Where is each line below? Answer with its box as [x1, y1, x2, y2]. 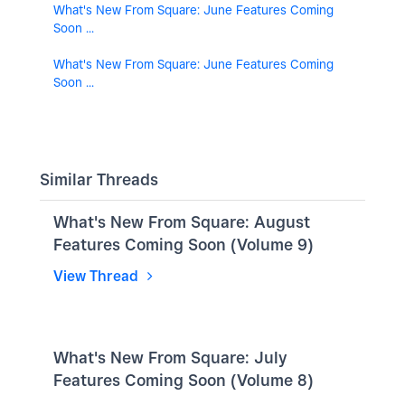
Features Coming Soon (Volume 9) [53, 234, 314, 254]
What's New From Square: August [53, 212, 310, 231]
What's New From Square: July [53, 347, 287, 367]
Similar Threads [40, 169, 158, 189]
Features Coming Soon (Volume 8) [53, 370, 314, 390]
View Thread [53, 267, 142, 285]
